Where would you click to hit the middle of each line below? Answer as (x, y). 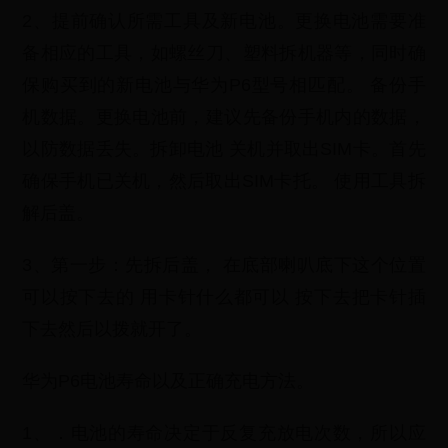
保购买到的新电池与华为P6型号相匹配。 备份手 (224, 85)
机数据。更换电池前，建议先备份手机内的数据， (224, 117)
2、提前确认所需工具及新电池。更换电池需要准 (224, 21)
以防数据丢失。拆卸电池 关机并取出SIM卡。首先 (224, 149)
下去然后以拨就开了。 (112, 329)
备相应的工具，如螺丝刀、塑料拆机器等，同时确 (224, 53)
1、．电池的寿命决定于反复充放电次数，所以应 (224, 433)
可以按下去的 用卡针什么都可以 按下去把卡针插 (224, 297)
